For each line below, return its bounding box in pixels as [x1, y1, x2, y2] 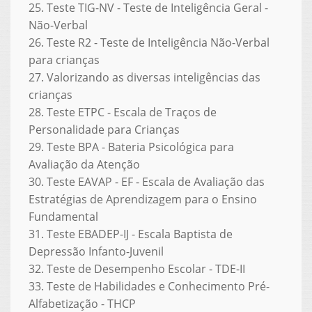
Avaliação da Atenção [28, 156, 140, 172]
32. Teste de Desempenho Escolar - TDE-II [28, 260, 245, 276]
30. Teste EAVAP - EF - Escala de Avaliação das [28, 173, 265, 189]
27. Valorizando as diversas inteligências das [28, 69, 260, 85]
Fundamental [28, 208, 98, 224]
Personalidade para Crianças [28, 121, 180, 137]
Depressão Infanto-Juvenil [28, 243, 164, 259]
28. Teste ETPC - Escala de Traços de [28, 104, 217, 120]
